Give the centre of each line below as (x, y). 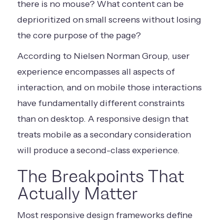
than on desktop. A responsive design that (103, 119)
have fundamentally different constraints (101, 103)
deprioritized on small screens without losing (109, 20)
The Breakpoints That (101, 176)
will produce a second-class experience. (98, 150)
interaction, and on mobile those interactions (110, 87)
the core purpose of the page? (79, 35)
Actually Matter (78, 193)
